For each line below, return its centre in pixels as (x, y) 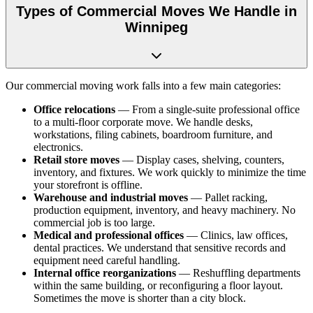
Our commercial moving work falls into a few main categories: (143, 85)
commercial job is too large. (94, 222)
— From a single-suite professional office (208, 109)
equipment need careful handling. (107, 260)
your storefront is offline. (88, 184)
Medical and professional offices (109, 235)
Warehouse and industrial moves (111, 197)
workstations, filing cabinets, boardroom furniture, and (153, 134)
